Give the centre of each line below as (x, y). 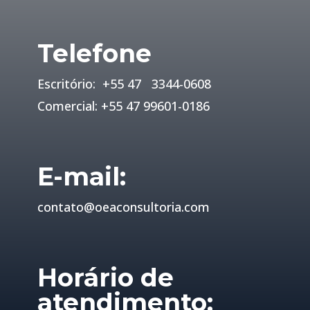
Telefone (94, 53)
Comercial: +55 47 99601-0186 (123, 106)
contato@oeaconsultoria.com (123, 207)
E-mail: (81, 176)
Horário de (105, 277)
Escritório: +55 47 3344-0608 (126, 83)
